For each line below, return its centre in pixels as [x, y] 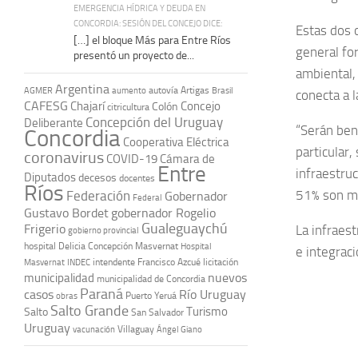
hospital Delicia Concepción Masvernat [101, 246]
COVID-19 [132, 159]
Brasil [223, 90]
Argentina [82, 89]
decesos [97, 177]
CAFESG [46, 105]
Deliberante [54, 123]
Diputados [50, 177]
